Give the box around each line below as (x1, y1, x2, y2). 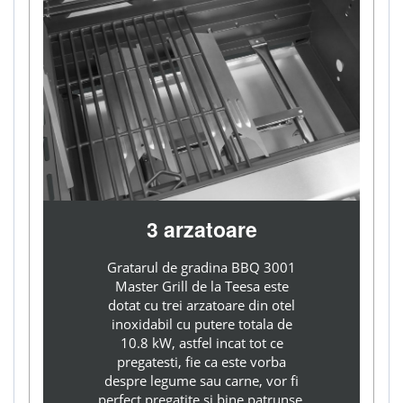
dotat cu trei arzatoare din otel (108, 296, 295, 315)
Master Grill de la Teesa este (114, 277, 289, 296)
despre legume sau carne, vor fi (104, 372, 299, 390)
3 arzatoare (146, 214, 257, 245)
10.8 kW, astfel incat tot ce (120, 334, 283, 353)
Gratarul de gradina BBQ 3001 (107, 258, 296, 277)
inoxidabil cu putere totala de (111, 315, 292, 334)
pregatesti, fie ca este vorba (117, 353, 286, 372)
